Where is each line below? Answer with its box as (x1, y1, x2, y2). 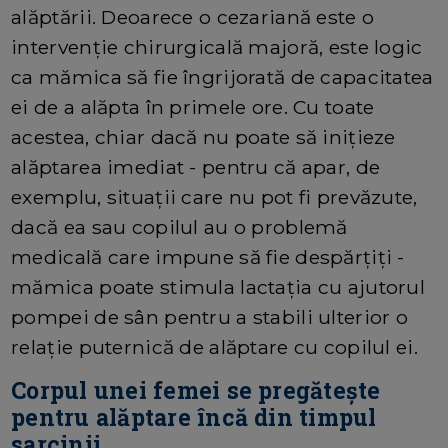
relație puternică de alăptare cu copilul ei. (11, 334, 418, 359)
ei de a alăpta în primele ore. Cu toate (11, 94, 375, 119)
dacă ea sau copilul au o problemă (11, 214, 348, 239)
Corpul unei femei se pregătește (11, 374, 381, 405)
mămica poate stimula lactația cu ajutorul (11, 274, 426, 299)
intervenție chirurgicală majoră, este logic (11, 34, 423, 59)
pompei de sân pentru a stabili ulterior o (11, 304, 409, 329)
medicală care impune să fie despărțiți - (11, 244, 405, 269)
